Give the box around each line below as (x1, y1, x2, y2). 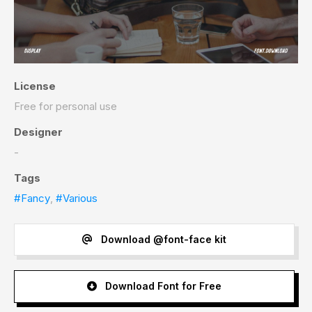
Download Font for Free (102, 280, 221, 292)
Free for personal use (14, 99, 117, 113)
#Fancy (14, 191, 50, 205)
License (14, 79, 56, 93)
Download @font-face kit (97, 233, 226, 246)
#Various (56, 191, 97, 205)
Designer (14, 125, 63, 139)
